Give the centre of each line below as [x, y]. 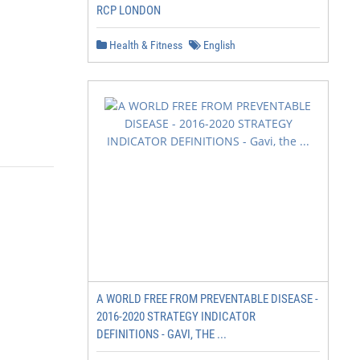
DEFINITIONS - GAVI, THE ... [162, 334]
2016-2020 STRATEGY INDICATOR [176, 317]
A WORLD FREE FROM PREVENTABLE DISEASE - [207, 299]
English [218, 45]
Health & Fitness [145, 45]
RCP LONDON [129, 10]
